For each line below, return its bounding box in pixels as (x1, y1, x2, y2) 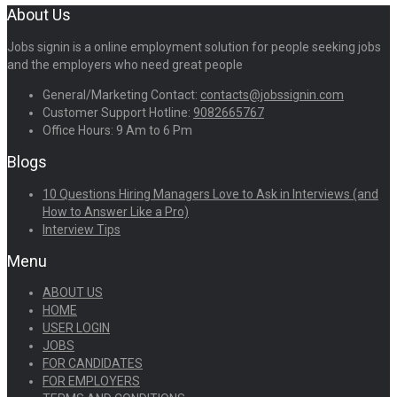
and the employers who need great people (7, 57, 243, 72)
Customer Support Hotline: (43, 105, 193, 120)
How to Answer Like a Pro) (43, 204, 189, 219)
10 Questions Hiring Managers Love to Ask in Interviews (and (43, 186, 378, 201)
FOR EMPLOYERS (43, 374, 140, 389)
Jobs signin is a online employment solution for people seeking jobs (7, 39, 381, 54)
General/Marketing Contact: (43, 87, 200, 102)
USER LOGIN (43, 321, 110, 336)
